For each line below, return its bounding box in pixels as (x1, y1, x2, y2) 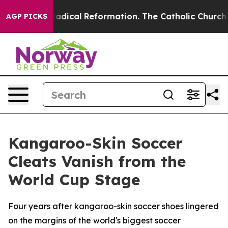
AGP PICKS (6, 12, 47, 21)
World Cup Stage (8, 170, 140, 189)
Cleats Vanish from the (8, 152, 186, 171)
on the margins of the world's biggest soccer (8, 215, 181, 225)
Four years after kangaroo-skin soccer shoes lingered (8, 201, 219, 211)
